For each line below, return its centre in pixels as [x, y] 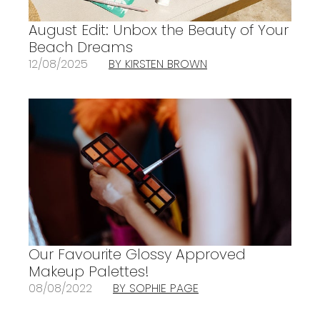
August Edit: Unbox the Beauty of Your [159, 30]
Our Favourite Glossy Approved [137, 255]
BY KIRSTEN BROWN [158, 64]
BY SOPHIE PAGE [156, 289]
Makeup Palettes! [89, 272]
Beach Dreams [81, 47]
